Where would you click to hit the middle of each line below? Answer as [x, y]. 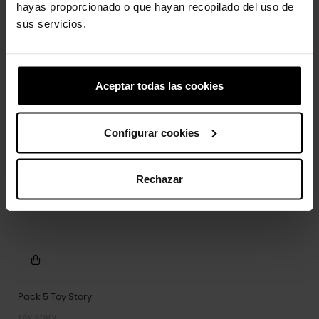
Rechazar [159, 179]
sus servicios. [51, 23]
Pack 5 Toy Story [55, 297]
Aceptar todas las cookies [159, 85]
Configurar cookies [151, 132]
